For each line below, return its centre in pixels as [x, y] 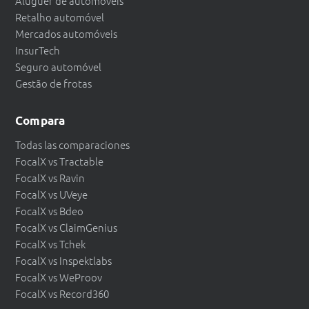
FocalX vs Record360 [62, 294]
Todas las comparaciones [72, 145]
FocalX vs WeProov [59, 277]
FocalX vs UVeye [51, 195]
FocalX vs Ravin [50, 178]
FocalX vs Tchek [50, 244]
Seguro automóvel [58, 67]
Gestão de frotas [53, 83]
